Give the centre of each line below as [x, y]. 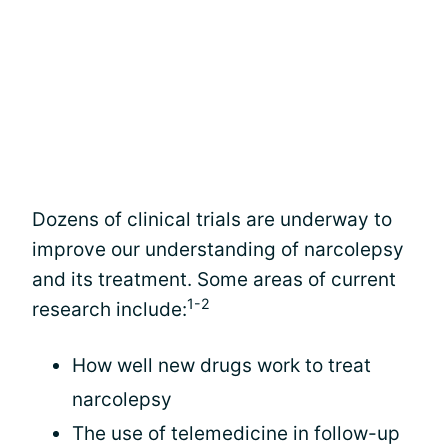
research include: [109, 309]
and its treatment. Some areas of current [214, 279]
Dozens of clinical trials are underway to [212, 219]
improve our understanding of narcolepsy [218, 249]
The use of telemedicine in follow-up [236, 433]
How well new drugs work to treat [221, 365]
